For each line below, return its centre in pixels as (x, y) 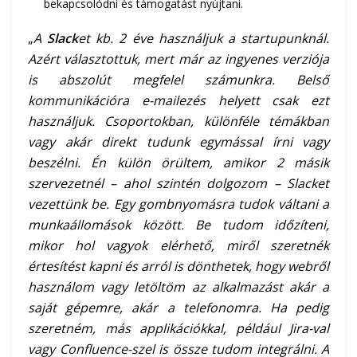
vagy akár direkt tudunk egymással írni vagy (178, 142)
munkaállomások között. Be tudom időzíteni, (178, 225)
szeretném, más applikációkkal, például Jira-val (178, 329)
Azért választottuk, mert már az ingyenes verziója (178, 59)
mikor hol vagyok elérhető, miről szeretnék (178, 246)
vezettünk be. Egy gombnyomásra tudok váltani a (178, 204)
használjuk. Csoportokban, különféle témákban (178, 122)
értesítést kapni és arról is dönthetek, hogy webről (178, 267)
